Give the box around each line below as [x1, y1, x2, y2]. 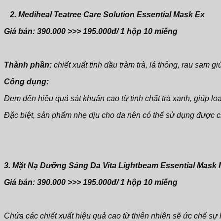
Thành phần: [4, 60, 52, 69]
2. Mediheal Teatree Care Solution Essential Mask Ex [10, 10, 207, 19]
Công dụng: [4, 77, 49, 86]
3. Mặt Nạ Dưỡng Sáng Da [4, 161, 103, 170]
